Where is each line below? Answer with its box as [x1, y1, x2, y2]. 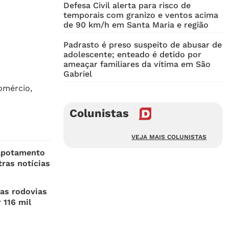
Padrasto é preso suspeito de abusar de [63, 40, 222, 50]
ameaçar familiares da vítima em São [63, 59, 211, 70]
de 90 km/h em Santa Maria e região [63, 20, 209, 30]
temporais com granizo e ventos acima [63, 10, 218, 20]
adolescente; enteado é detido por [63, 50, 201, 60]
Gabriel [63, 69, 92, 79]
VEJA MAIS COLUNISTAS [131, 133, 207, 141]
